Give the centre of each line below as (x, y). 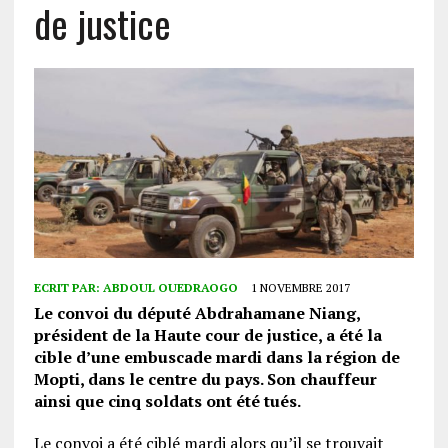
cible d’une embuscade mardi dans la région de (216, 357)
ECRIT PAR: (68, 288)
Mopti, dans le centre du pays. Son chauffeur (205, 379)
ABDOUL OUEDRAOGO (170, 288)
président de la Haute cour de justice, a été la (207, 335)
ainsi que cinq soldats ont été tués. (167, 401)
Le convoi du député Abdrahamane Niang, (196, 313)
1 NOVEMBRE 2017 (300, 288)
